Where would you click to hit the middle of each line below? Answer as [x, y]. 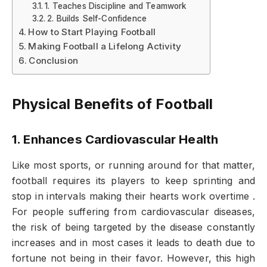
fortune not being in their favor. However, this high [133, 258]
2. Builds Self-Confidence [97, 18]
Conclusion [53, 60]
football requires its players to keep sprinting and [133, 181]
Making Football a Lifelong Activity [105, 46]
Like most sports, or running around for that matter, [133, 165]
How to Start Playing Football [92, 32]
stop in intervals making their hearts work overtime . [133, 196]
